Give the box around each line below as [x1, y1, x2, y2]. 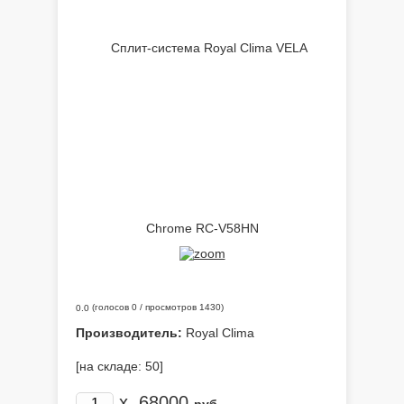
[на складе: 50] [76, 359, 163, 373]
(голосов [89, 302, 132, 312]
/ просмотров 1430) [137, 302, 224, 312]
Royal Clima [182, 326, 254, 340]
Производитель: [76, 326, 182, 340]
